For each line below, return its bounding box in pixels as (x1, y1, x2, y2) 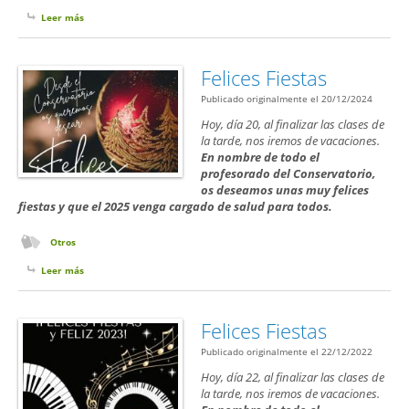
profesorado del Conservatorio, (201, 165, 376, 183)
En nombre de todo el (201, 149, 320, 166)
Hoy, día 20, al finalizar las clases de (201, 116, 384, 133)
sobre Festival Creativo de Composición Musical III (84, 11, 310, 25)
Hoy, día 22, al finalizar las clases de (201, 369, 384, 386)
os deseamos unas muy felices (201, 182, 369, 199)
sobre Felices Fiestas (84, 264, 176, 278)
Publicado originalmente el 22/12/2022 (201, 345, 372, 359)
